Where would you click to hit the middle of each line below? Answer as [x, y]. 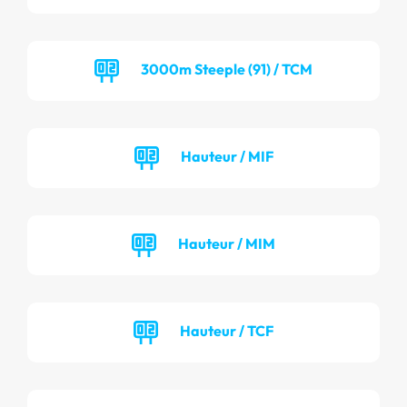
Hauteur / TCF [227, 330]
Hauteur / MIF [227, 156]
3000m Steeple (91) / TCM [227, 69]
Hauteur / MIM [227, 243]
